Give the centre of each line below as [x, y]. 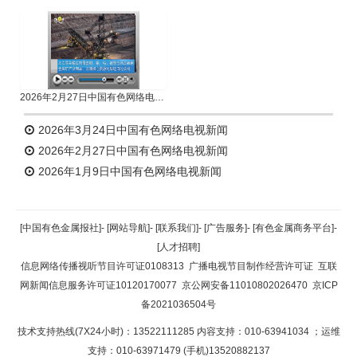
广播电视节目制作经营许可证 [251, 266]
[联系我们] [177, 228]
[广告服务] [226, 228]
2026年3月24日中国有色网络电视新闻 [131, 130]
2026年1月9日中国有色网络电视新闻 [128, 171]
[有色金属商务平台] [293, 228]
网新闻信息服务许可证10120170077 [98, 285]
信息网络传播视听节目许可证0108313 [102, 266]
